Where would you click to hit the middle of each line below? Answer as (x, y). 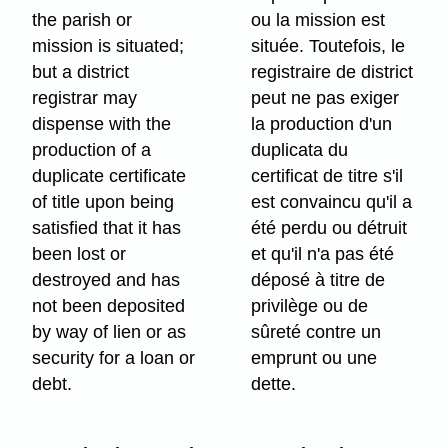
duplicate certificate (109, 176)
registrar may (85, 98)
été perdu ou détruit (329, 228)
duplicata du (300, 150)
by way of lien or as (109, 332)
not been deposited (109, 306)
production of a (92, 150)
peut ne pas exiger (325, 98)
